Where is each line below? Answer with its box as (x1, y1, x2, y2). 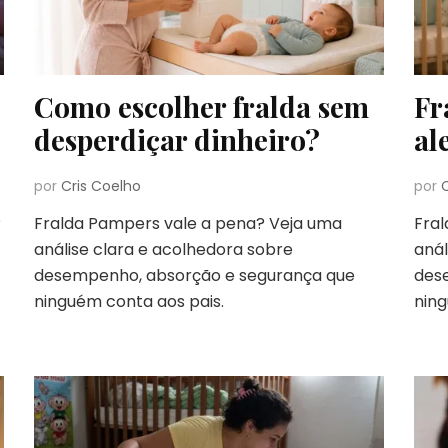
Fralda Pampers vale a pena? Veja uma (33, 212, 342, 236)
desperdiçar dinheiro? (33, 121, 320, 159)
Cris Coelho (60, 176, 141, 197)
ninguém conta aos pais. (33, 290, 224, 314)
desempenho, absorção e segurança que (33, 264, 355, 288)
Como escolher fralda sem (33, 88, 369, 126)
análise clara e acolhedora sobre (33, 238, 293, 262)
